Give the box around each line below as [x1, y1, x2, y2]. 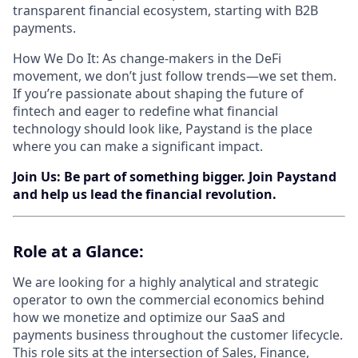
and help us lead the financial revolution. [13, 185, 276, 203]
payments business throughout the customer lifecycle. [13, 326, 343, 344]
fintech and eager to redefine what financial [13, 102, 278, 120]
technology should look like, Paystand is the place [13, 120, 312, 137]
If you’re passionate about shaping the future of [13, 85, 304, 102]
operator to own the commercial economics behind [13, 291, 324, 308]
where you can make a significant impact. [13, 137, 263, 155]
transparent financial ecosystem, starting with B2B [13, 2, 318, 19]
